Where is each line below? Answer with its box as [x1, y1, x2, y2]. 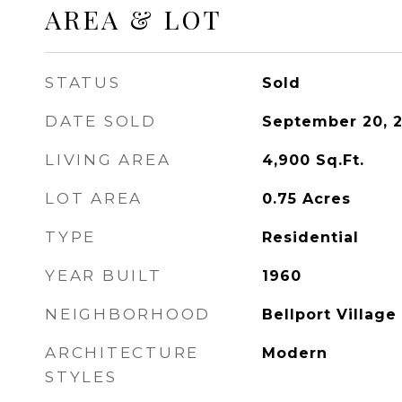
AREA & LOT [45, 2, 223, 36]
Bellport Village [261, 306, 397, 323]
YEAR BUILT [45, 267, 162, 284]
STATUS [45, 74, 121, 92]
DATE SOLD [45, 112, 157, 130]
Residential [261, 229, 359, 246]
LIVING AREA [45, 151, 171, 169]
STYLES [45, 368, 118, 386]
